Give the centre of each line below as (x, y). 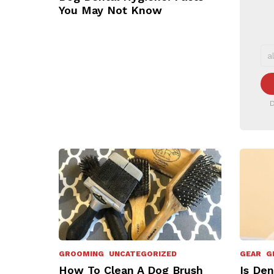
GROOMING (81, 254)
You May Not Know (110, 10)
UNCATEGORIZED (143, 254)
